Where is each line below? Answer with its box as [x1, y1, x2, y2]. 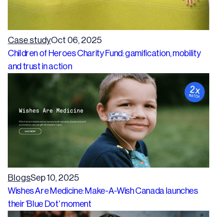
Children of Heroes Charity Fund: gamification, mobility [8, 48, 201, 58]
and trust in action [8, 62, 72, 71]
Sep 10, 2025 [31, 173, 79, 182]
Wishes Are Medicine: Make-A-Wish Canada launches [8, 186, 198, 195]
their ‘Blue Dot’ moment [8, 199, 92, 208]
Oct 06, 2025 [51, 35, 102, 45]
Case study [8, 35, 51, 45]
